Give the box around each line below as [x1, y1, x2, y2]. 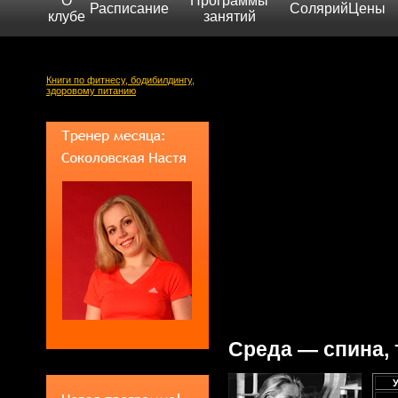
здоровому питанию [46, 85, 136, 96]
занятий [203, 9, 256, 24]
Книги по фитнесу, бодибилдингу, [46, 75, 195, 85]
